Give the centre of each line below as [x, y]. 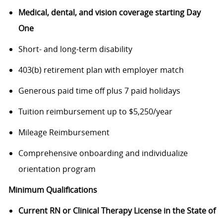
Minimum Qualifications [53, 190]
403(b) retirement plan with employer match [102, 70]
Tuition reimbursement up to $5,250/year [96, 112]
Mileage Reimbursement [64, 133]
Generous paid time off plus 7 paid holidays [100, 91]
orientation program [58, 169]
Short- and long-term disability [76, 49]
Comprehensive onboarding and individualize [103, 153]
